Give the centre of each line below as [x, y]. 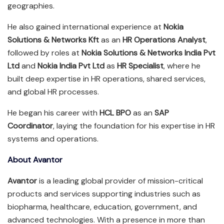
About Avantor [35, 159]
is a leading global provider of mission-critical [120, 180]
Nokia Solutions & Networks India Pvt [148, 52]
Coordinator [30, 125]
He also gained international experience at [85, 26]
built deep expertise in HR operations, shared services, [106, 78]
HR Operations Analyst [164, 39]
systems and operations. [53, 138]
